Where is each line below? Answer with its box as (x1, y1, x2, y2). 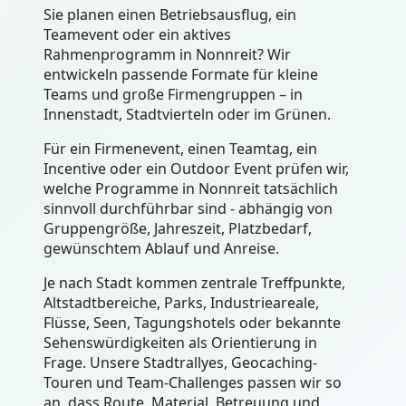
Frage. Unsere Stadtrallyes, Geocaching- (43, 353, 317, 373)
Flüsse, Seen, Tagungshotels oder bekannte (43, 313, 341, 333)
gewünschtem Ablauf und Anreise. (43, 238, 279, 259)
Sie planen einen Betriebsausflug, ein (43, 5, 296, 25)
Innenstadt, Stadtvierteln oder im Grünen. (43, 104, 331, 125)
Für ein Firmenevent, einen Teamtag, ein (43, 139, 317, 159)
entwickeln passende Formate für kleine (43, 64, 318, 85)
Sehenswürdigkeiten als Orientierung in (43, 333, 317, 353)
